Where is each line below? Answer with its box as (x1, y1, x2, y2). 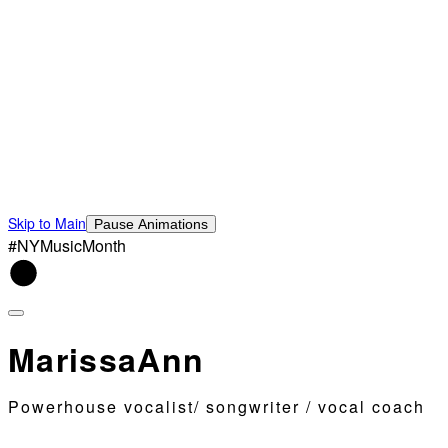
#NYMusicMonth (8, 234, 126, 258)
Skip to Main (8, 213, 86, 234)
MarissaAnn (8, 335, 205, 382)
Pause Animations (94, 216, 208, 233)
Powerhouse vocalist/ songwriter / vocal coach (8, 395, 425, 419)
